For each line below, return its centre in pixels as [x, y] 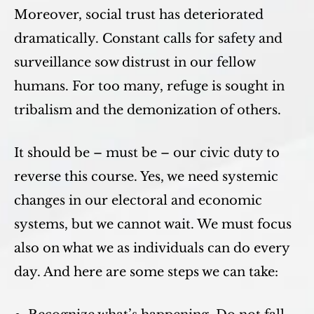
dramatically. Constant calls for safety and [148, 39]
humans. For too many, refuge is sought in [149, 86]
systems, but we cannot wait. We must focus [153, 224]
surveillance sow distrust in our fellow [135, 62]
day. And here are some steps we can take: [146, 272]
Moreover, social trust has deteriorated [139, 15]
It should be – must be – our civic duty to [147, 153]
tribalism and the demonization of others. [148, 110]
